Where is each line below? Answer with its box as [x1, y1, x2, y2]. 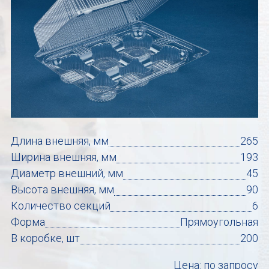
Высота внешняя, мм [11, 183, 114, 196]
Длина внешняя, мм [11, 134, 109, 148]
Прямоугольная [180, 216, 258, 229]
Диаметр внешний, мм [11, 167, 123, 180]
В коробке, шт [11, 232, 80, 245]
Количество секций [11, 199, 110, 213]
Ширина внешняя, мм [11, 151, 116, 164]
